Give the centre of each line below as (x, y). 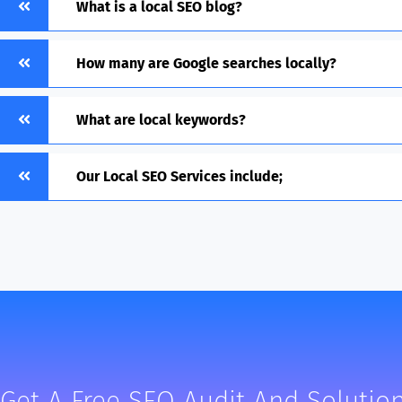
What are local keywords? (161, 120)
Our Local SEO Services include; (179, 177)
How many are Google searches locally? (206, 64)
